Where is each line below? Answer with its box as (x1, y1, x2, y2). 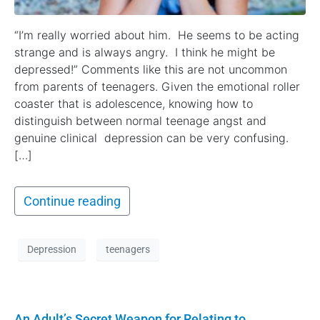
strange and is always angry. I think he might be (14, 45, 275, 60)
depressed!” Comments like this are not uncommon (14, 62, 287, 77)
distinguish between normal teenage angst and (14, 114, 266, 129)
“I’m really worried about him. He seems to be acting (14, 28, 299, 43)
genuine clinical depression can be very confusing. (14, 131, 289, 146)
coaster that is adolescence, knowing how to (14, 96, 253, 111)
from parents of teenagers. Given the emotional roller (14, 79, 300, 94)
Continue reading (24, 194, 121, 209)
